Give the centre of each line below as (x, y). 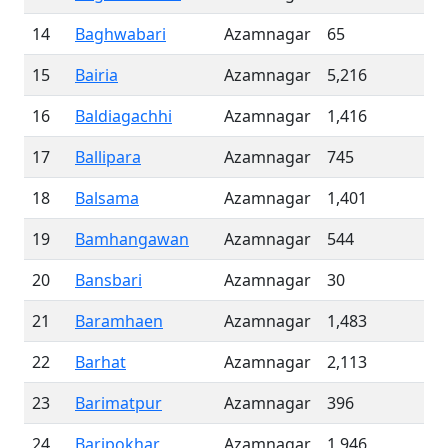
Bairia (96, 75)
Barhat (100, 362)
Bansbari (108, 280)
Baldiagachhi (123, 116)
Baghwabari (120, 34)
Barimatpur (118, 403)
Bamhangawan (132, 239)
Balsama (107, 198)
